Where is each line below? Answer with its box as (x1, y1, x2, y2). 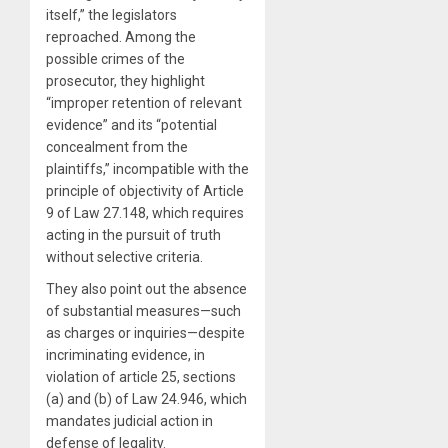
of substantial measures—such (46, 302, 241, 319)
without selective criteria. (46, 248, 203, 265)
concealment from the (46, 138, 188, 155)
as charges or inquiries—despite (46, 324, 245, 341)
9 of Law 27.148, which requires (46, 204, 244, 221)
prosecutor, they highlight (46, 72, 205, 89)
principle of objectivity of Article (46, 182, 244, 199)
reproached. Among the (46, 28, 196, 45)
